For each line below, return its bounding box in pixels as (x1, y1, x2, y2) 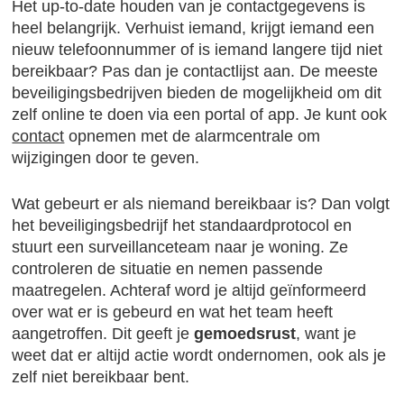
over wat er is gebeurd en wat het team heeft (12, 303, 334, 321)
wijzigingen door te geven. (12, 149, 200, 167)
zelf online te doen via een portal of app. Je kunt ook (12, 106, 388, 124)
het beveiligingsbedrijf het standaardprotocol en (12, 216, 353, 234)
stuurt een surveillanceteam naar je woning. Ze (12, 238, 349, 256)
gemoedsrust (194, 325, 297, 343)
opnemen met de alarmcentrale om (64, 127, 321, 145)
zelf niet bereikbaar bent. (12, 368, 190, 386)
